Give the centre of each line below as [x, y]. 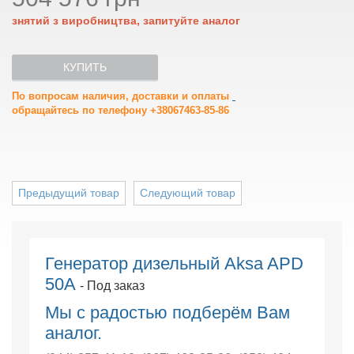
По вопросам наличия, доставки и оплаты [122, 96]
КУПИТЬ [85, 67]
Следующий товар [188, 193]
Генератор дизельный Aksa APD [174, 264]
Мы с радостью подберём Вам [167, 313]
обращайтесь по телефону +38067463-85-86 [121, 110]
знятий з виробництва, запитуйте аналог [126, 21]
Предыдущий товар [69, 193]
